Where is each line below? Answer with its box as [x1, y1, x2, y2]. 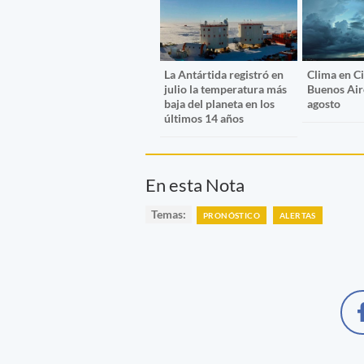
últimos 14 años [164, 110, 245, 125]
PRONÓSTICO [203, 210, 260, 220]
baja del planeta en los [164, 96, 275, 110]
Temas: [151, 207, 186, 222]
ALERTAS [279, 210, 316, 220]
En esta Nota [145, 174, 245, 196]
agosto [306, 96, 340, 110]
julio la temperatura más [164, 81, 288, 96]
